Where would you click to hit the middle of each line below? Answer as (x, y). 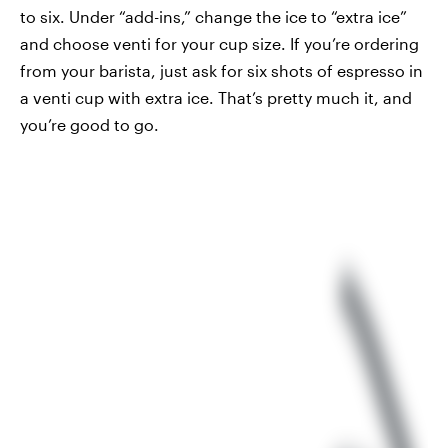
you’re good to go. (89, 124)
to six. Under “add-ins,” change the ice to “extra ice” (213, 16)
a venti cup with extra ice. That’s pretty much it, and (216, 97)
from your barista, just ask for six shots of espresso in (221, 70)
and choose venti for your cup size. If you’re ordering (219, 43)
